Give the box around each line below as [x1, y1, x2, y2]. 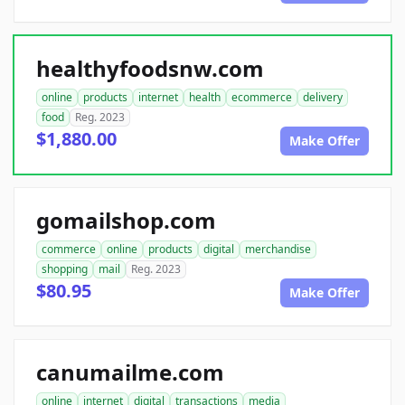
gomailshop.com [36, 205, 216, 235]
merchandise [245, 241, 311, 257]
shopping [42, 261, 88, 277]
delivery [303, 89, 343, 105]
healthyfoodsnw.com [36, 53, 264, 83]
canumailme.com [36, 357, 224, 387]
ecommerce [231, 89, 292, 105]
